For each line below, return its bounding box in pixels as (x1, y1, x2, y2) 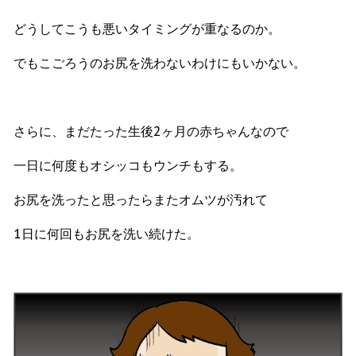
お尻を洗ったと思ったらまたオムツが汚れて (14, 191, 268, 207)
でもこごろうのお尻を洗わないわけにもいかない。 (14, 54, 306, 71)
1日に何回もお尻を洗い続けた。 (14, 225, 199, 242)
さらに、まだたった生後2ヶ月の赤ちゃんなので (14, 122, 288, 139)
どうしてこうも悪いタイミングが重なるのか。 (14, 20, 281, 37)
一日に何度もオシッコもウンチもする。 (14, 157, 242, 173)
